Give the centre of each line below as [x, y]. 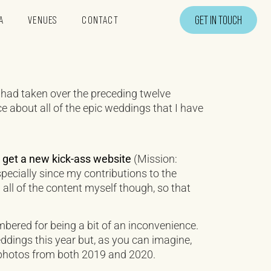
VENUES [43, 20]
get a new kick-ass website [67, 159]
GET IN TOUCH [218, 20]
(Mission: [154, 159]
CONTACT [100, 20]
